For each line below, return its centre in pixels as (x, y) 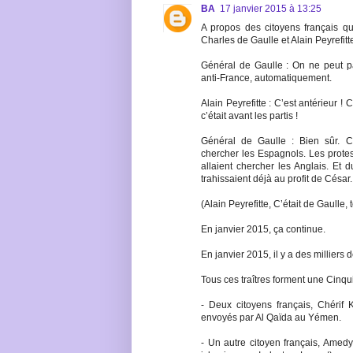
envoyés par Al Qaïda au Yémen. (271, 318)
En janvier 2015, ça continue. (263, 230)
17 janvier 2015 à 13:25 (271, 9)
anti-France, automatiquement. (266, 78)
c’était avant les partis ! (249, 116)
